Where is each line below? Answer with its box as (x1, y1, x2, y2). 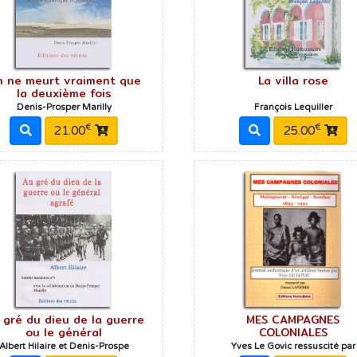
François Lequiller (253, 102, 332, 113)
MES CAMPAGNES (246, 310, 340, 328)
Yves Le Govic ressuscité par (230, 340, 355, 351)
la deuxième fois (16, 84, 112, 103)
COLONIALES (258, 323, 328, 341)
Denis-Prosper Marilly (16, 102, 112, 113)
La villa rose (257, 72, 328, 90)
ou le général (25, 323, 103, 341)
